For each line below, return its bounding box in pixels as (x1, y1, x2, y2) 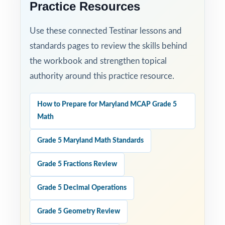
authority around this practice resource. (30, 72, 174, 80)
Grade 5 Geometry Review (37, 208, 120, 215)
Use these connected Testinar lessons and (30, 27, 182, 35)
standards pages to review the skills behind (30, 42, 187, 50)
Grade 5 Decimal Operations (37, 184, 127, 191)
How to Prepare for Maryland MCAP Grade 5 (37, 101, 177, 108)
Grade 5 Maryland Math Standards (37, 137, 144, 144)
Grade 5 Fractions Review (37, 161, 117, 168)
